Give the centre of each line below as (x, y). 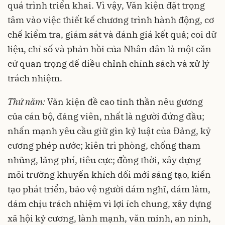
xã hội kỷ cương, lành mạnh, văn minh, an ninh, (109, 218)
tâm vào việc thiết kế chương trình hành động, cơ (111, 20)
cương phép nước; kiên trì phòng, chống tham (104, 145)
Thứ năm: (27, 101)
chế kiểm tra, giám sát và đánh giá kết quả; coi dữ (112, 34)
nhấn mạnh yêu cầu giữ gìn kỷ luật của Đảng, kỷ (109, 131)
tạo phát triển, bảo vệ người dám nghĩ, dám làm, (109, 189)
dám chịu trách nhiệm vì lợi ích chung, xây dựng (109, 203)
